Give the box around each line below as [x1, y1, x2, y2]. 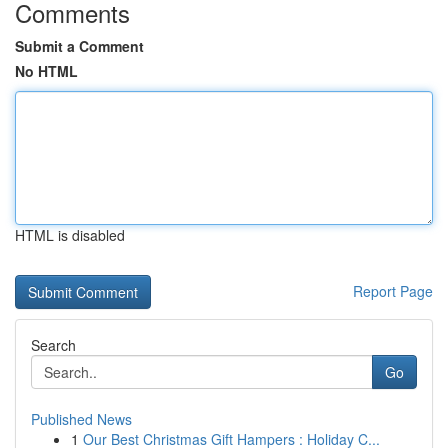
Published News [31, 409, 132, 429]
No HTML [15, 61, 78, 81]
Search [31, 335, 76, 355]
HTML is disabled [15, 225, 125, 245]
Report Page [353, 281, 433, 301]
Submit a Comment [15, 36, 144, 56]
